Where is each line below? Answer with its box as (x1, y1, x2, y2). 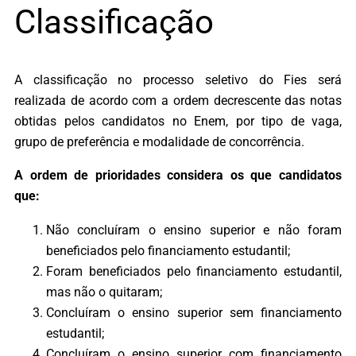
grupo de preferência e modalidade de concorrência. (14, 134, 304, 150)
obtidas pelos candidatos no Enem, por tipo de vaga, (14, 114, 342, 130)
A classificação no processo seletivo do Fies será (14, 72, 342, 88)
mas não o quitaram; (46, 284, 162, 300)
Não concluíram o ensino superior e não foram (46, 222, 342, 238)
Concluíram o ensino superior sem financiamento (46, 304, 342, 320)
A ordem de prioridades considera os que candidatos (14, 168, 342, 184)
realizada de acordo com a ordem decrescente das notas (14, 93, 342, 109)
